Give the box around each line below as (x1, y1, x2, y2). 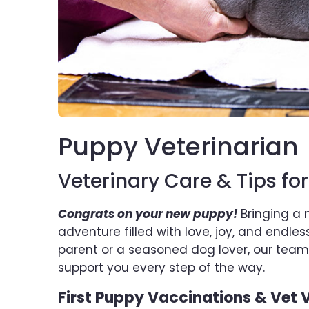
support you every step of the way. (58, 259, 265, 277)
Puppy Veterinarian (58, 129, 299, 165)
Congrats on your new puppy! (58, 206, 241, 223)
